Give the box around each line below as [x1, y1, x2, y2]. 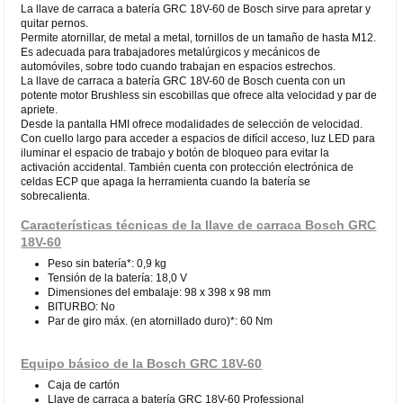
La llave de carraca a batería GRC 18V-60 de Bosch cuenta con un [21, 74, 346, 87]
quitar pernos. [21, 16, 89, 30]
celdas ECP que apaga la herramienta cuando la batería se [21, 175, 311, 188]
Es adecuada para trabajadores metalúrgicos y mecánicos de [21, 45, 321, 58]
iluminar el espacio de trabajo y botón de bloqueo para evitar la [21, 146, 330, 159]
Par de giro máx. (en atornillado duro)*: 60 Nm [48, 314, 273, 327]
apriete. [21, 103, 58, 116]
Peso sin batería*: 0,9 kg [48, 256, 167, 270]
